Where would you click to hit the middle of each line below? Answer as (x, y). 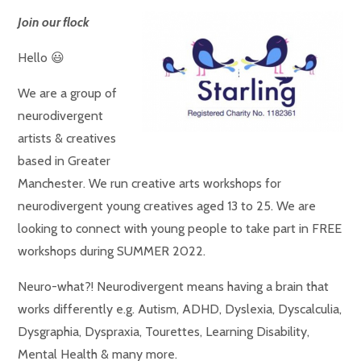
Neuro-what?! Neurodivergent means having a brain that (174, 286)
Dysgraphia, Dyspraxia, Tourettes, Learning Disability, (164, 332)
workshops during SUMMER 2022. (112, 251)
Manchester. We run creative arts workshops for (150, 183)
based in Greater (64, 161)
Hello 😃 (41, 58)
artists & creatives (67, 138)
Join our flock (54, 22)
